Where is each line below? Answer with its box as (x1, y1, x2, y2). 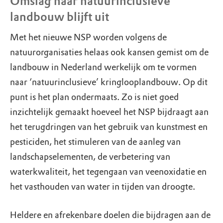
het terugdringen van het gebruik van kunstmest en (10, 121, 208, 132)
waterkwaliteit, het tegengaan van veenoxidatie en (10, 166, 207, 177)
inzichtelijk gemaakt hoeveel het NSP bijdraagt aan (10, 107, 209, 117)
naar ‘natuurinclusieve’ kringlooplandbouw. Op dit (10, 77, 208, 88)
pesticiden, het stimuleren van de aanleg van (10, 136, 181, 147)
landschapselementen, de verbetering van (10, 151, 170, 162)
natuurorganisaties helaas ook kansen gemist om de (10, 47, 209, 58)
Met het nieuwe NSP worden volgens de (10, 32, 167, 43)
